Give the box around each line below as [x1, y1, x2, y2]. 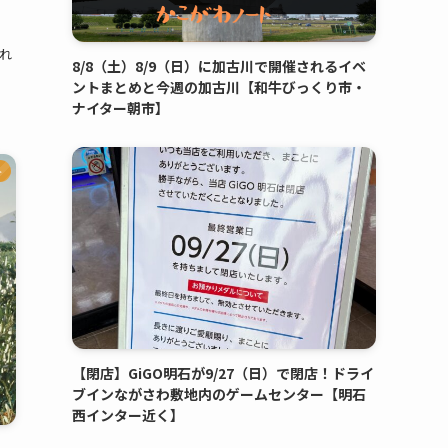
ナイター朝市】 [72, 97, 169, 118]
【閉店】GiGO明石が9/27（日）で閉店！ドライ [72, 363, 374, 384]
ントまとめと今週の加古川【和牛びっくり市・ [72, 76, 366, 97]
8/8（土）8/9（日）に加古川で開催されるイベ [72, 55, 366, 76]
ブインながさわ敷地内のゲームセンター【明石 [72, 384, 366, 405]
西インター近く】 [72, 405, 184, 426]
